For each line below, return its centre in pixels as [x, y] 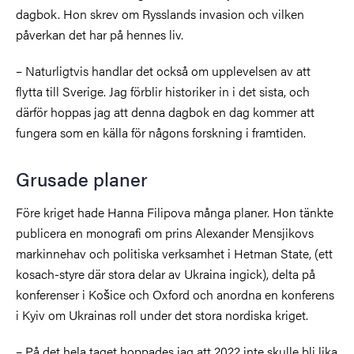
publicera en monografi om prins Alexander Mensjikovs [165, 232]
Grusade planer [82, 178]
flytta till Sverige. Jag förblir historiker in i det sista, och [163, 91]
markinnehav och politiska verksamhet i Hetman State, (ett [174, 253]
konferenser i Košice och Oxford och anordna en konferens [175, 294]
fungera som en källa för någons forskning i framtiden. [161, 132]
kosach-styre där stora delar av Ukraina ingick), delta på [166, 273]
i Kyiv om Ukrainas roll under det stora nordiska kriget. [162, 314]
